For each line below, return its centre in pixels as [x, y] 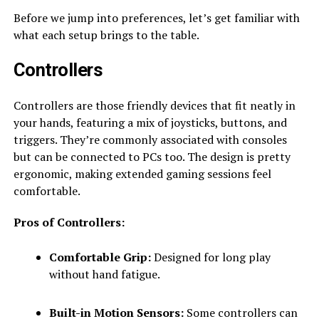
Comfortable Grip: [100, 257]
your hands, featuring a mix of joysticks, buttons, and [150, 122]
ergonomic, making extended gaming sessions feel [142, 173]
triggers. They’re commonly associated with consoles [150, 139]
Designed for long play [210, 257]
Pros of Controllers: [69, 222]
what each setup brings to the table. [106, 35]
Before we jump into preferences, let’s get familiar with [156, 17]
